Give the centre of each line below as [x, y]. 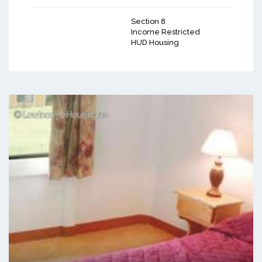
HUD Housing [155, 43]
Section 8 [148, 22]
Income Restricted [166, 32]
